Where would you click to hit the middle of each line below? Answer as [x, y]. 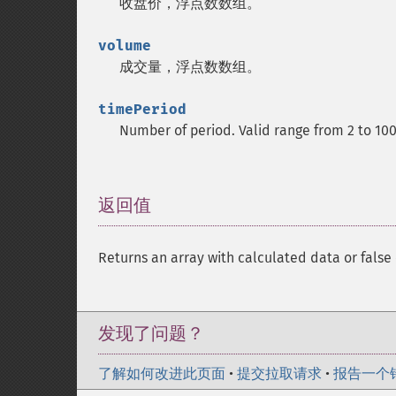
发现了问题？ [151, 333]
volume [125, 46]
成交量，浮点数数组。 [190, 67]
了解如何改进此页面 [162, 373]
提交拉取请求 [279, 373]
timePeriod [142, 109]
